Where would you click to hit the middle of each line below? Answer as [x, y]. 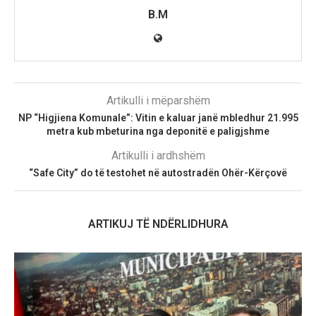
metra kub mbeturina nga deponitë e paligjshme [158, 131]
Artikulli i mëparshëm [158, 100]
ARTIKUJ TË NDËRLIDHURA [158, 224]
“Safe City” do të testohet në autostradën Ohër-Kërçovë [158, 172]
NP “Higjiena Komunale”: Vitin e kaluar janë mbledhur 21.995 [158, 117]
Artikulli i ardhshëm [158, 155]
